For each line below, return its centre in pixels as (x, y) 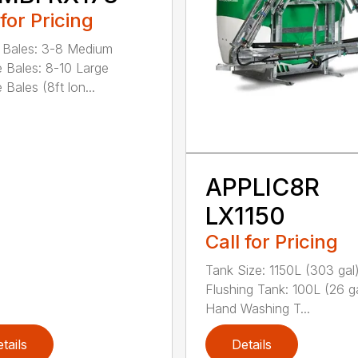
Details (251, 344)
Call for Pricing (271, 241)
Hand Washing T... (257, 308)
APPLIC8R (262, 187)
